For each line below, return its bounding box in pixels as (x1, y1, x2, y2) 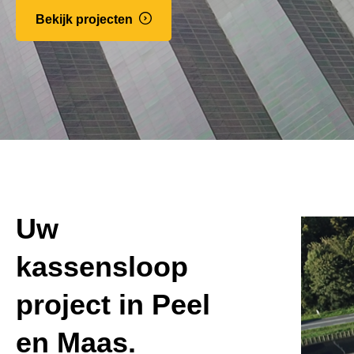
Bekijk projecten (36, 12, 133, 26)
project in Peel (16, 288, 210, 321)
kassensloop (16, 250, 188, 283)
